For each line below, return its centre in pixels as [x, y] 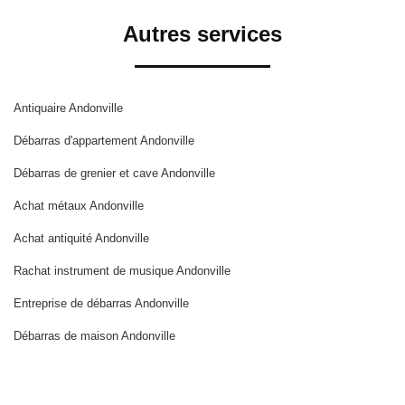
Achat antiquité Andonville [81, 238]
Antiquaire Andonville [68, 108]
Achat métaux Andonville [79, 205]
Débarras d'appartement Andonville [104, 140]
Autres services [202, 33]
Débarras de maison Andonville [94, 335]
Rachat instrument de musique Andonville [122, 270]
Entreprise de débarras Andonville [101, 303]
